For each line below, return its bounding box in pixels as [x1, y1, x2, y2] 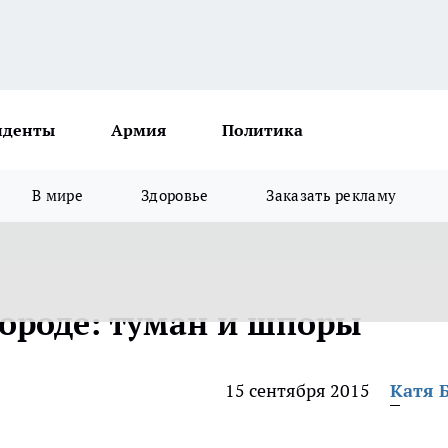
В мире [32, 186, 84, 205]
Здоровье [141, 186, 209, 205]
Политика [222, 120, 303, 140]
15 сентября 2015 [225, 379, 370, 402]
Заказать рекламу [266, 186, 397, 205]
